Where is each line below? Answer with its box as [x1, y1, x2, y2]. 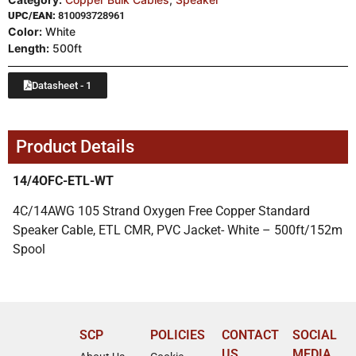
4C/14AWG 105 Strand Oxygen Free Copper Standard [13, 203, 310, 219]
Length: [8, 41, 49, 55]
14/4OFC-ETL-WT [13, 172, 114, 188]
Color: [8, 24, 42, 38]
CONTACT [221, 327, 279, 342]
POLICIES [150, 327, 206, 342]
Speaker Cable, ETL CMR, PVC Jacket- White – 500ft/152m [13, 222, 342, 238]
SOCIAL [292, 327, 338, 342]
